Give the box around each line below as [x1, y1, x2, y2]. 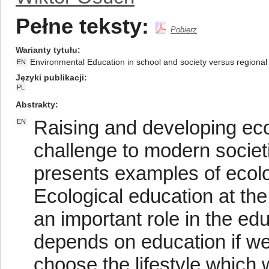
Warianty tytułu [16, 45, 77, 55]
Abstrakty [16, 100, 55, 109]
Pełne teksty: [16, 14, 149, 38]
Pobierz [171, 25, 197, 34]
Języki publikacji [16, 73, 84, 82]
